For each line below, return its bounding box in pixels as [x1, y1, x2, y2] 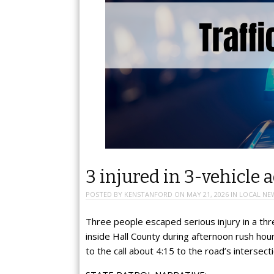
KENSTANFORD [124, 190, 172, 199]
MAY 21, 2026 [187, 190, 229, 199]
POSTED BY [86, 190, 124, 199]
